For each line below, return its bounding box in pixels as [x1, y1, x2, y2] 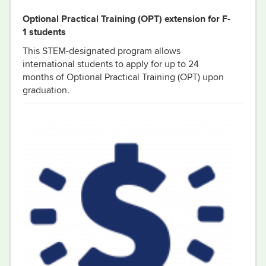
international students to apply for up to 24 [23, 58, 199, 70]
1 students [23, 25, 66, 39]
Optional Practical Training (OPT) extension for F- [23, 12, 230, 26]
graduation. [23, 84, 69, 96]
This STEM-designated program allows [23, 45, 180, 57]
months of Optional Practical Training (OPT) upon [23, 71, 224, 83]
